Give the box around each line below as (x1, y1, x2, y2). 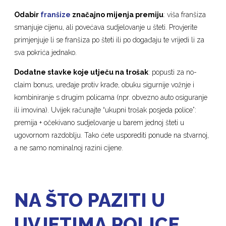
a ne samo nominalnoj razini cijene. (14, 144, 124, 152)
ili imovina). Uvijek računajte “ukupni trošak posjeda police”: (14, 106, 197, 115)
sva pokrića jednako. (14, 48, 77, 57)
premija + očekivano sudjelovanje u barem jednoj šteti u (14, 119, 185, 127)
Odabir (14, 11, 41, 19)
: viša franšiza (163, 11, 206, 19)
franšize (40, 11, 71, 19)
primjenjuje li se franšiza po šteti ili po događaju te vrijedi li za (14, 36, 205, 44)
